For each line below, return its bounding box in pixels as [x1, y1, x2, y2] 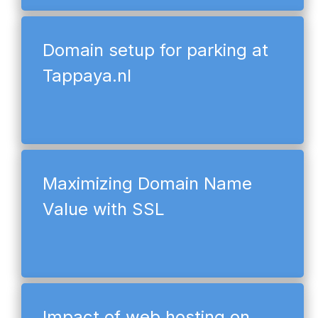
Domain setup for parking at [43, 39, 268, 60]
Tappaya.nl [43, 65, 131, 86]
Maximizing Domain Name [43, 172, 252, 194]
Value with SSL [43, 198, 165, 219]
